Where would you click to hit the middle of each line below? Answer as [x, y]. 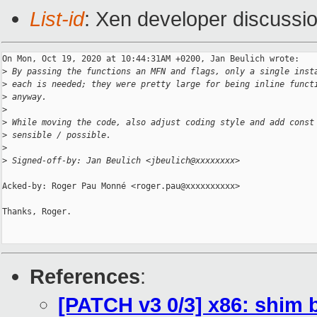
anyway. [27, 97]
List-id [57, 19]
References [85, 277]
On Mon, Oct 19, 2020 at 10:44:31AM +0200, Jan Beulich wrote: [151, 59]
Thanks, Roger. [37, 212]
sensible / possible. [59, 136]
